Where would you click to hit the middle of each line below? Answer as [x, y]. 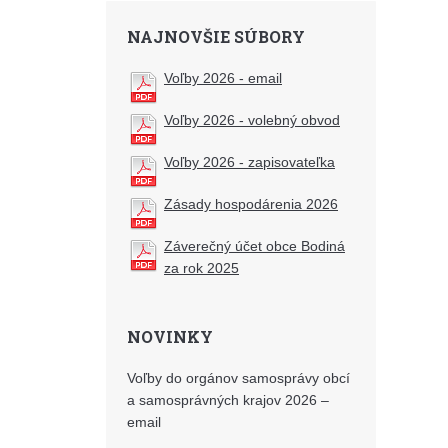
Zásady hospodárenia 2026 [251, 204]
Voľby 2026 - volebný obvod [252, 120]
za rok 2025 [201, 268]
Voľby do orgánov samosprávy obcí [238, 378]
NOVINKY [170, 336]
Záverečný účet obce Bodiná [254, 246]
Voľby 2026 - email [223, 78]
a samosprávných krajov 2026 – [228, 400]
